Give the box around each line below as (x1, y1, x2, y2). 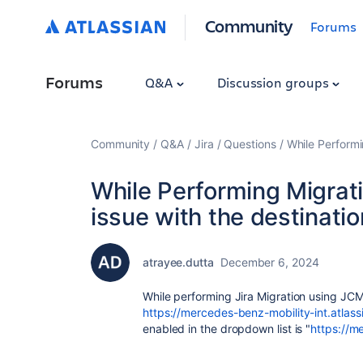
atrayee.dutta (143, 255, 214, 269)
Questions (224, 137, 276, 151)
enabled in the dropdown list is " (143, 322, 311, 335)
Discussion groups (216, 74, 332, 91)
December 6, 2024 (220, 255, 319, 269)
